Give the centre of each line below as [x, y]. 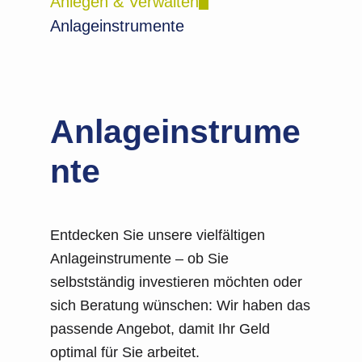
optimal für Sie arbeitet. [125, 352]
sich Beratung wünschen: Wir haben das [180, 305]
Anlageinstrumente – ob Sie [139, 259]
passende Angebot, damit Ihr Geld [160, 329]
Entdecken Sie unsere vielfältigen [158, 235]
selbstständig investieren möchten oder [176, 282]
